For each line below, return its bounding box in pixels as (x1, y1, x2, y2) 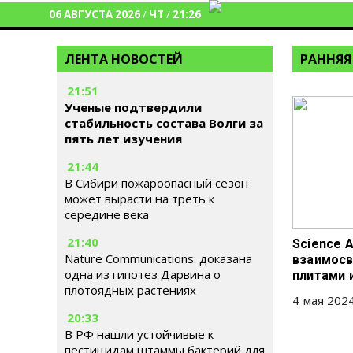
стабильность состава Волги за (65, 115, 263, 131)
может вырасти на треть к (65, 191, 214, 206)
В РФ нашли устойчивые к (65, 326, 214, 342)
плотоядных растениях (65, 282, 196, 298)
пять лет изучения (65, 131, 182, 147)
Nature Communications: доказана (65, 251, 252, 266)
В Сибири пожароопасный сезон (65, 175, 248, 191)
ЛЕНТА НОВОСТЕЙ (65, 50, 183, 68)
